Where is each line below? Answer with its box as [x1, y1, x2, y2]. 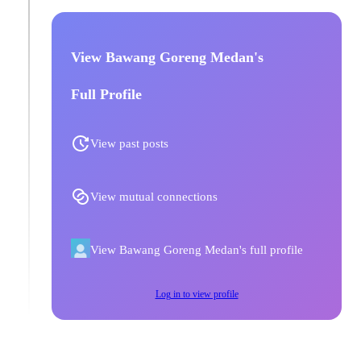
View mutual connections [90, 190, 218, 203]
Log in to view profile [155, 288, 239, 300]
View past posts [90, 137, 168, 150]
